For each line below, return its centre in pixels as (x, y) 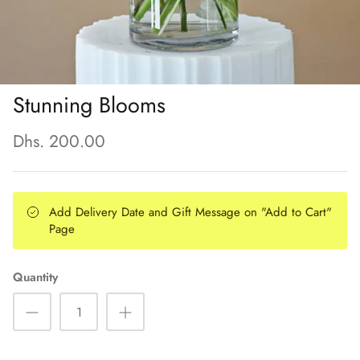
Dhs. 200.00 (59, 142)
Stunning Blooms (89, 104)
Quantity (35, 278)
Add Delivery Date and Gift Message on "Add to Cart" (190, 213)
